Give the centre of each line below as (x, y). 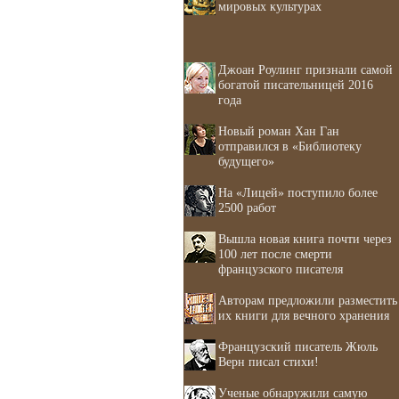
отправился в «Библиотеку (290, 146)
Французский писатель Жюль (298, 346)
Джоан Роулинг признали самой (305, 69)
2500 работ (247, 208)
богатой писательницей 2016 (296, 85)
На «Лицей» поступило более (298, 192)
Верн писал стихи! (269, 362)
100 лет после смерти (275, 254)
